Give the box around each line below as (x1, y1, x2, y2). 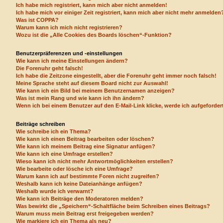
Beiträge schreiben (16, 121, 65, 127)
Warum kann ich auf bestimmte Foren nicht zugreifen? (16, 173, 159, 180)
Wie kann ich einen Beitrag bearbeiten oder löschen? (16, 136, 154, 142)
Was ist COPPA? (16, 17, 59, 23)
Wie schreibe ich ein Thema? (16, 128, 91, 135)
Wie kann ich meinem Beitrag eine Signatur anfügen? (16, 143, 155, 150)
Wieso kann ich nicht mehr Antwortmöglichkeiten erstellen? (16, 158, 173, 165)
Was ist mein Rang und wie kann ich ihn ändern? (16, 95, 144, 102)
